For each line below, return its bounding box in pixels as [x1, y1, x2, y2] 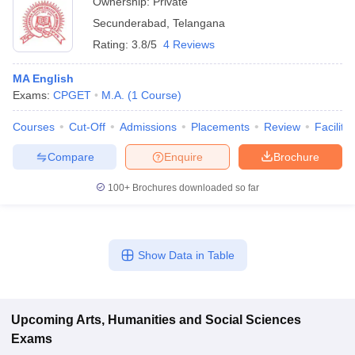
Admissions [120, 120, 177, 133]
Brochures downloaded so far [130, 182, 259, 193]
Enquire [164, 150, 203, 163]
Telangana [173, 17, 225, 29]
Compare [47, 150, 94, 163]
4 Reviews [163, 38, 215, 51]
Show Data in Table [137, 249, 235, 261]
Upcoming [11, 313, 74, 326]
